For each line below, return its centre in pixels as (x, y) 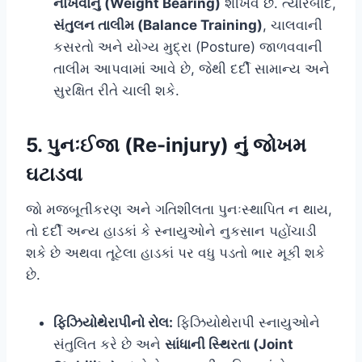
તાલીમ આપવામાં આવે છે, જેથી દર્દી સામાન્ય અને (192, 68)
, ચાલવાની (293, 25)
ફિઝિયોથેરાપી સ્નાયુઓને (246, 322)
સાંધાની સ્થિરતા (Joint (229, 344)
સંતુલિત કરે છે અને (109, 344)
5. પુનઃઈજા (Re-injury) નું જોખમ (166, 145)
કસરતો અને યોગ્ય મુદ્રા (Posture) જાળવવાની (188, 46)
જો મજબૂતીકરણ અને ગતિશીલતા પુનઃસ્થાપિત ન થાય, (179, 209)
